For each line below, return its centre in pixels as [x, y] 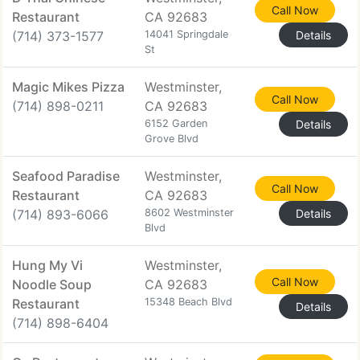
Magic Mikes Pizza [68, 87]
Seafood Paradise [66, 176]
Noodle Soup [52, 284]
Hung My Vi [47, 265]
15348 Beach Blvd [188, 302]
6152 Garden [176, 123]
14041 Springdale [186, 34]
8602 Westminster [189, 213]
